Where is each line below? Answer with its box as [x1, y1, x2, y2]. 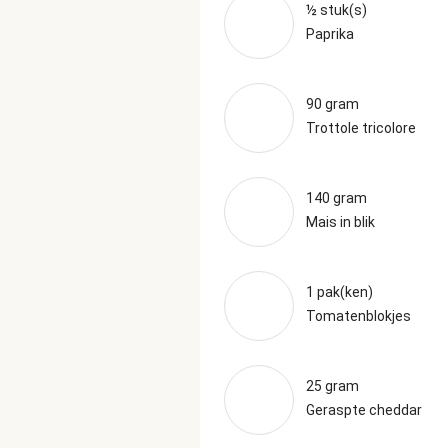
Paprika [306, 26, 354, 42]
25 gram [306, 378, 359, 394]
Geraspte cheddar [306, 402, 422, 418]
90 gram [306, 96, 359, 112]
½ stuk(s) [306, 2, 367, 18]
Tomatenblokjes [306, 308, 411, 324]
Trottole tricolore [306, 120, 416, 136]
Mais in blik [306, 214, 375, 230]
